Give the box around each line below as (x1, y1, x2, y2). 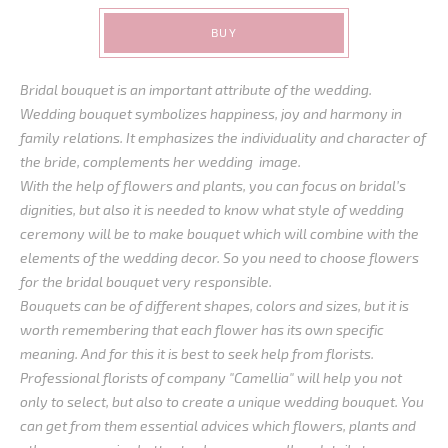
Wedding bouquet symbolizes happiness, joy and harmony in (20, 104, 402, 122)
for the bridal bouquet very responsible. (20, 272, 272, 290)
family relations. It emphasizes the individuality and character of (20, 128, 426, 146)
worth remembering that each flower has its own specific (20, 320, 384, 338)
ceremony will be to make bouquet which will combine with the (20, 224, 419, 242)
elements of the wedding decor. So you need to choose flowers (20, 248, 419, 266)
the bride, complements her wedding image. (20, 152, 301, 170)
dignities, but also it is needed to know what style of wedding (20, 200, 404, 218)
